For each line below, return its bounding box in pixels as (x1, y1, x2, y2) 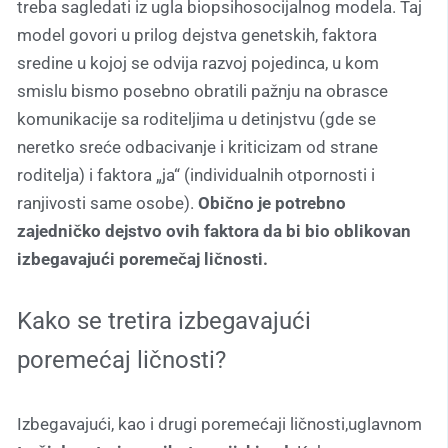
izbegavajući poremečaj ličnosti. (17, 248, 268, 269)
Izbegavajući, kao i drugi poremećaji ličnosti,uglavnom (17, 414, 422, 435)
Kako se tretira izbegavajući (17, 307, 311, 336)
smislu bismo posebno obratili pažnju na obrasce (17, 80, 388, 101)
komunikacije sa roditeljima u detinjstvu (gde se (17, 108, 376, 129)
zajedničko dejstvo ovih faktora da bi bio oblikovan (17, 220, 411, 241)
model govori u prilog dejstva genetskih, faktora (17, 24, 377, 45)
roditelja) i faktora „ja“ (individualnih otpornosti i (17, 164, 375, 185)
